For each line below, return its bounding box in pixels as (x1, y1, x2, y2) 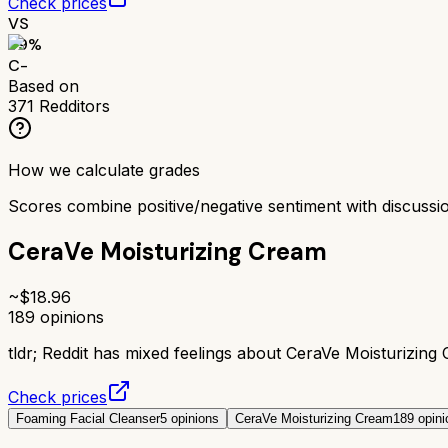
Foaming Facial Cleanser (16, 410, 160, 426)
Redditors (34, 95, 110, 116)
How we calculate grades (8, 159, 200, 180)
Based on (8, 75, 79, 96)
